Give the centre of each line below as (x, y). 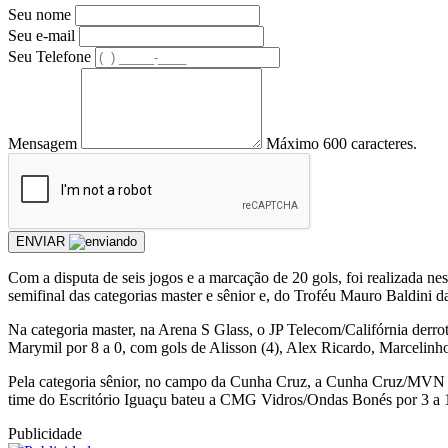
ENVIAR (42, 241)
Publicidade (45, 433)
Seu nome (39, 14)
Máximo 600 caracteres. (341, 143)
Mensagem (42, 143)
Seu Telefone (49, 56)
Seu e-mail (41, 35)
